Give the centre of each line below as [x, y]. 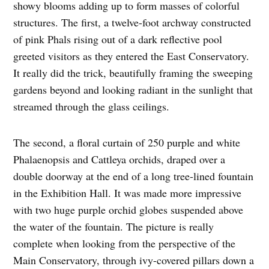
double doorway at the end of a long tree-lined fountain [134, 176]
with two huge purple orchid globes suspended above [128, 210]
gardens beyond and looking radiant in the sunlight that [133, 90]
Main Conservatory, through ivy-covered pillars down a [134, 260]
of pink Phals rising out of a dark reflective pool [118, 39]
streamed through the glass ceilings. [92, 107]
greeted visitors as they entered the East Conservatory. [131, 56]
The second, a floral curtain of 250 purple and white [127, 143]
